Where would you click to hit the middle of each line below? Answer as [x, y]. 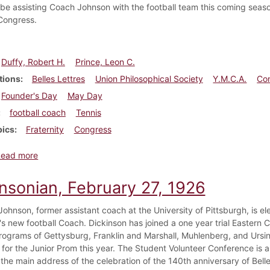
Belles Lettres [58, 78]
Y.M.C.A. [230, 78]
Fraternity [45, 129]
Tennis [88, 112]
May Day [85, 95]
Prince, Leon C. [105, 61]
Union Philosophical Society [149, 78]
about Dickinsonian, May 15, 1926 [104, 154]
